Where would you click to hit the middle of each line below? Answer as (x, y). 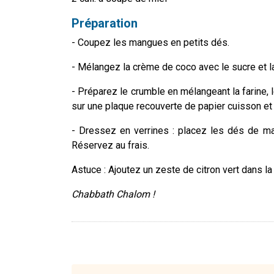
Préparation (105, 24)
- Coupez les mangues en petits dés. (150, 43)
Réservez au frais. (110, 146)
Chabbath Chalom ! (113, 194)
